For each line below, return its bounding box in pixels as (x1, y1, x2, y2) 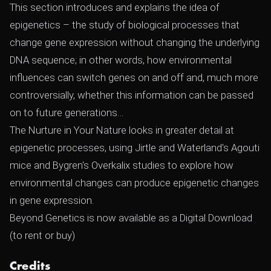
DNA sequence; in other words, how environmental (10, 54, 232, 66)
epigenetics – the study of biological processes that (10, 19, 240, 31)
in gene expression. (10, 194, 94, 206)
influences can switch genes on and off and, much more (10, 71, 258, 83)
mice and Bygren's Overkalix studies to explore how (10, 159, 233, 171)
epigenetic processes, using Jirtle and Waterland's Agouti (10, 142, 260, 154)
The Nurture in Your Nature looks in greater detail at (10, 124, 234, 136)
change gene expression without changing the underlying (10, 36, 260, 48)
